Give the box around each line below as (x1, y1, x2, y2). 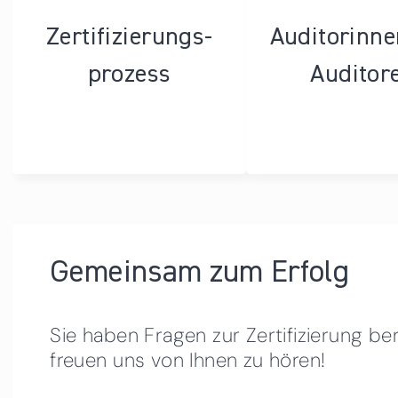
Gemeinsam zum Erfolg (50, 258, 350, 290)
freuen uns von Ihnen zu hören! (50, 347, 326, 374)
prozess (87, 61, 171, 87)
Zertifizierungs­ (46, 24, 213, 50)
